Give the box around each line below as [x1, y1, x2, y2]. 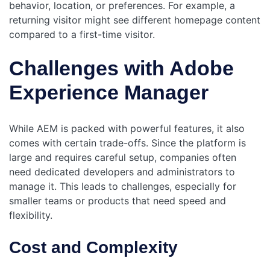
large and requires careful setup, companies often [9, 151, 236, 164]
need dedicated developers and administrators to [9, 166, 235, 178]
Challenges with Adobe [9, 56, 234, 80]
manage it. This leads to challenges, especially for [9, 180, 236, 193]
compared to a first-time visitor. [9, 28, 155, 40]
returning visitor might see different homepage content [9, 13, 260, 26]
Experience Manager [9, 80, 209, 104]
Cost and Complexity [9, 238, 178, 257]
